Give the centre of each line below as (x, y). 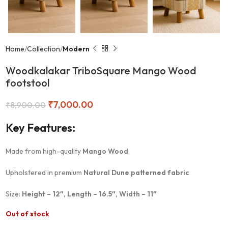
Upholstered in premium (45, 172)
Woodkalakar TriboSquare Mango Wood (101, 70)
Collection (44, 49)
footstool (28, 82)
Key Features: (41, 127)
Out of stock (28, 213)
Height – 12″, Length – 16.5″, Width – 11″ (90, 194)
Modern (76, 49)
